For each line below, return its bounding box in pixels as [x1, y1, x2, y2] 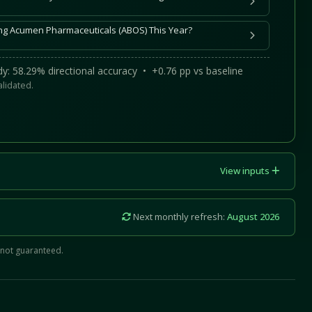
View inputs [220, 164, 272, 178]
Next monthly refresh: [131, 210, 227, 224]
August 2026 [227, 210, 279, 224]
